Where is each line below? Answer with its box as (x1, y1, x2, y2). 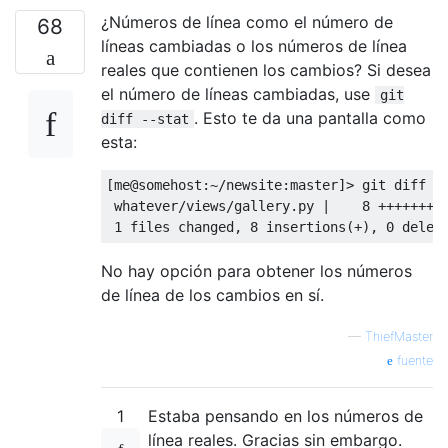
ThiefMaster (365, 328, 433, 344)
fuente (393, 352, 433, 368)
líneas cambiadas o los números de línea (101, 35, 407, 56)
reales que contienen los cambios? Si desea (101, 59, 431, 80)
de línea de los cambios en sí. (101, 284, 324, 305)
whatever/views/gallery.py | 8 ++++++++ (106, 197, 442, 214)
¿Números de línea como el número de (101, 11, 393, 32)
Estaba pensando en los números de (148, 405, 423, 426)
